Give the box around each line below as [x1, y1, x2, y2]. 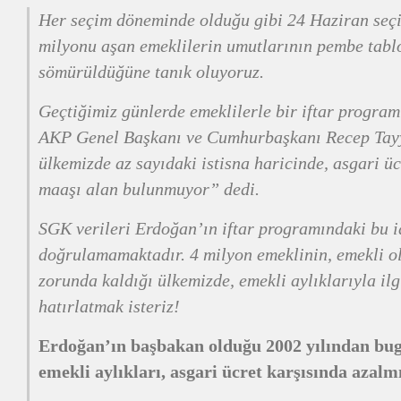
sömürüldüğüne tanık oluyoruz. [38, 62, 264, 81]
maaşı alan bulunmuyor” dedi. [38, 179, 260, 199]
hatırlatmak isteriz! [38, 296, 180, 316]
